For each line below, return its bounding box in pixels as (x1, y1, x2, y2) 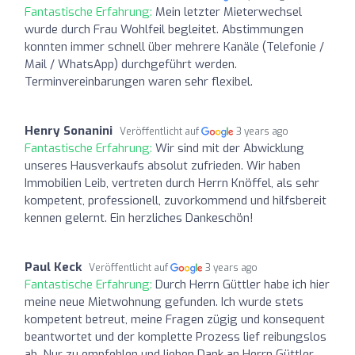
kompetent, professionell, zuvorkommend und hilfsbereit (25, 192, 326, 208)
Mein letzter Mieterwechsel (155, 3, 302, 20)
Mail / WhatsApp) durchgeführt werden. (25, 55, 237, 72)
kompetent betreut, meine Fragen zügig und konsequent (25, 311, 325, 327)
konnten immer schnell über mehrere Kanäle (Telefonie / (25, 38, 324, 55)
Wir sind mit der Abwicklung (155, 139, 304, 156)
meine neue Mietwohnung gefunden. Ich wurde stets (25, 293, 303, 310)
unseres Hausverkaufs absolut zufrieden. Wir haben (25, 157, 300, 174)
